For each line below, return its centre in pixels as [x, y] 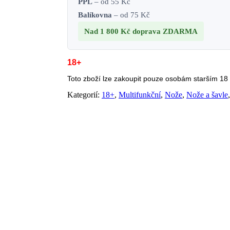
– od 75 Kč [131, 15]
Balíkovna [95, 15]
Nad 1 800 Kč [109, 32]
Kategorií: [85, 95]
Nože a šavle [207, 95]
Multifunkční [140, 95]
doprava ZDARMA [165, 32]
